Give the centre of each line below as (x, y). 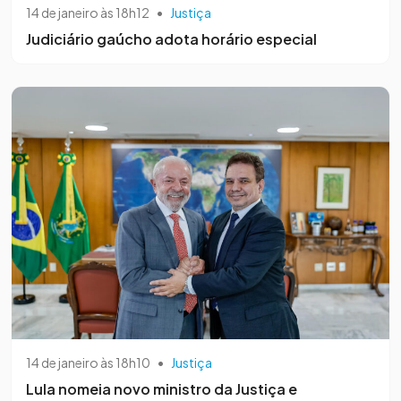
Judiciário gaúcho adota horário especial (171, 39)
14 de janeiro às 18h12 (88, 13)
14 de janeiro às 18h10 (88, 362)
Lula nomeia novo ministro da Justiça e (162, 388)
